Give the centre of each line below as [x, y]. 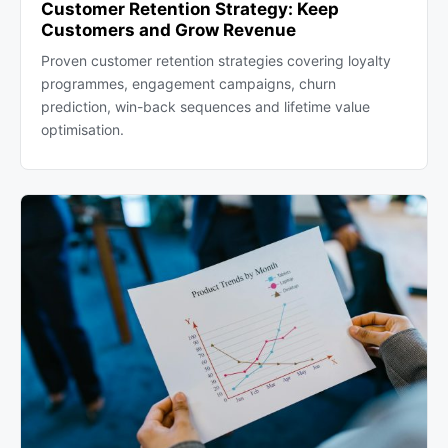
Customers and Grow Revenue [168, 30]
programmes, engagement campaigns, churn [188, 84]
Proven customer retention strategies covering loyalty [216, 61]
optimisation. [82, 130]
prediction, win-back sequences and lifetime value [205, 107]
